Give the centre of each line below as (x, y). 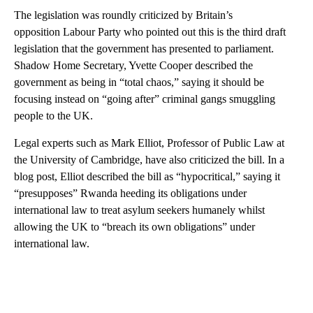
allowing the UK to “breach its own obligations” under (134, 226)
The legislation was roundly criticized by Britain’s (123, 15)
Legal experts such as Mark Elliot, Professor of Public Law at (149, 143)
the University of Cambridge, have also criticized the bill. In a (149, 159)
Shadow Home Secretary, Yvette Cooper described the (133, 65)
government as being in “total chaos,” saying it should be (139, 82)
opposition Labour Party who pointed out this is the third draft (150, 31)
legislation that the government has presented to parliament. (144, 48)
